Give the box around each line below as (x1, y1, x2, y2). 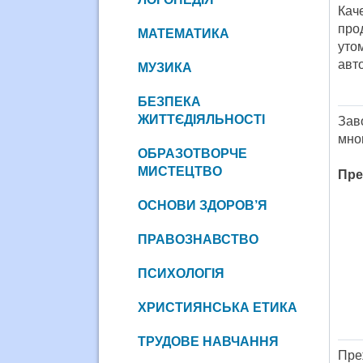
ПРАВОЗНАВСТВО (137, 232, 258, 246)
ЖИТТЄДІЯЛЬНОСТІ (137, 112, 265, 126)
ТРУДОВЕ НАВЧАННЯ (137, 334, 279, 348)
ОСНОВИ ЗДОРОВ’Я (137, 198, 267, 212)
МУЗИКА (137, 60, 192, 75)
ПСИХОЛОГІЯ (137, 266, 224, 280)
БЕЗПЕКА (137, 94, 201, 109)
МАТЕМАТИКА (137, 26, 229, 41)
